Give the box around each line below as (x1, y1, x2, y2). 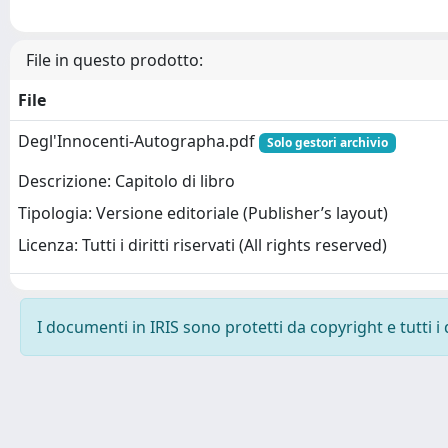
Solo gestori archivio (266, 134, 388, 151)
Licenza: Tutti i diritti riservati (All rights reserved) (18, 234, 387, 257)
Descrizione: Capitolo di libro (18, 170, 235, 193)
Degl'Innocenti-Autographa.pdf (18, 130, 259, 152)
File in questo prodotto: (26, 49, 203, 71)
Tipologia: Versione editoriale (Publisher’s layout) (18, 202, 388, 225)
